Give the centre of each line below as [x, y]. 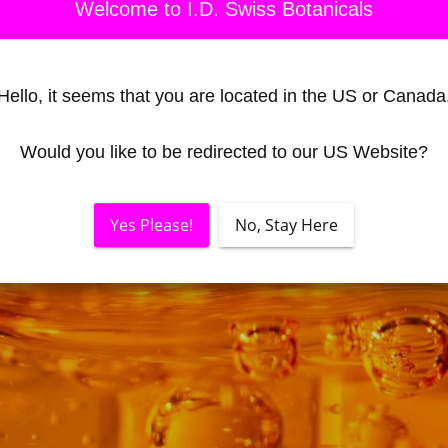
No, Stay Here [286, 224]
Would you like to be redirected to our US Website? [224, 151]
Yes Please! [151, 224]
